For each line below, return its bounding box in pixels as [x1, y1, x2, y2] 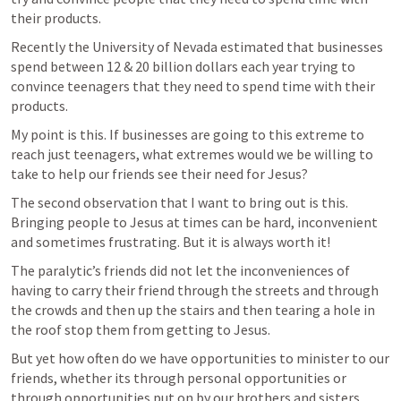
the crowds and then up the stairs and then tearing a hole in [11, 301, 375, 319]
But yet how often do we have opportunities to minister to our [11, 349, 389, 367]
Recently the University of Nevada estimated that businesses [11, 38, 383, 55]
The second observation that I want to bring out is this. [11, 193, 348, 211]
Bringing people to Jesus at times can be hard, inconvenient [11, 213, 378, 231]
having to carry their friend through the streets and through [11, 281, 379, 299]
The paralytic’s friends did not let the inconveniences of [11, 261, 350, 279]
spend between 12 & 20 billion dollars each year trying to [11, 57, 355, 75]
